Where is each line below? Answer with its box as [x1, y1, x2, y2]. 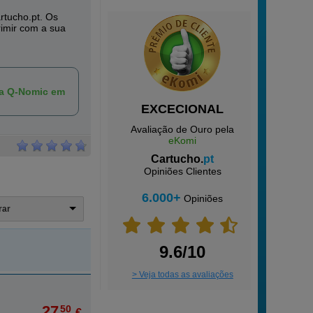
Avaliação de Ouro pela [131, 124, 235, 135]
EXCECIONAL [141, 102, 224, 116]
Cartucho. [151, 153, 204, 165]
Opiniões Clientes [143, 166, 221, 177]
